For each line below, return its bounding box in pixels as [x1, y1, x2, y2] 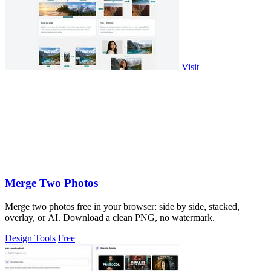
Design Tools [5, 233, 56, 244]
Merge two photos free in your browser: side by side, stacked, [5, 201, 240, 212]
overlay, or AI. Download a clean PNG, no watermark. [5, 212, 215, 223]
